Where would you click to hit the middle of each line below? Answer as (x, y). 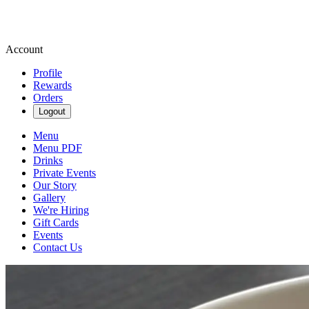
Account (24, 49)
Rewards (52, 85)
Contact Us (58, 247)
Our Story (55, 185)
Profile (48, 73)
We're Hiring (61, 210)
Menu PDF (58, 148)
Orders (48, 98)
